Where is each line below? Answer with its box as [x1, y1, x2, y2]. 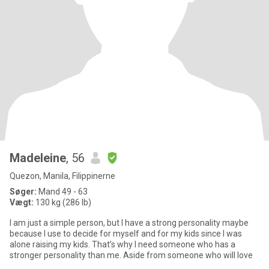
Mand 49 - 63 [37, 187, 88, 196]
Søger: [10, 187, 37, 196]
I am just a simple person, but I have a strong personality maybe [10, 218, 249, 228]
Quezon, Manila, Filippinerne [10, 171, 115, 181]
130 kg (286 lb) [34, 198, 91, 207]
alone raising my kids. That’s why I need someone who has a [10, 240, 235, 249]
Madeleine [10, 151, 66, 165]
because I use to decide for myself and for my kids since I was [10, 229, 242, 238]
